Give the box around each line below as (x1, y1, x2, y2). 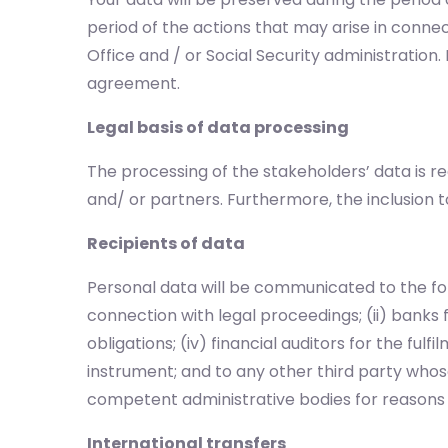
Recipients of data (87, 232, 245, 255)
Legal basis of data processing (87, 116, 349, 139)
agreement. (87, 72, 180, 95)
